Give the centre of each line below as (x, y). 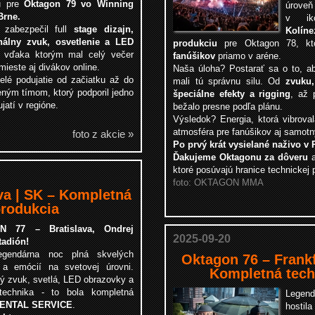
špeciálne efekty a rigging (232, 94)
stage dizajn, (104, 29)
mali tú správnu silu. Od (229, 81)
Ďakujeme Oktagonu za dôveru (241, 157)
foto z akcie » (103, 134)
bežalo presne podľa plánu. (228, 107)
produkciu (195, 43)
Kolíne (300, 31)
